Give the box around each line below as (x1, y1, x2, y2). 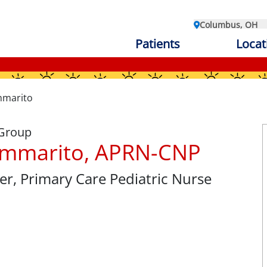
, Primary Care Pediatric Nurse (13, 169, 212, 188)
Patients (135, 36, 180, 52)
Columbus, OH (200, 19, 257, 30)
